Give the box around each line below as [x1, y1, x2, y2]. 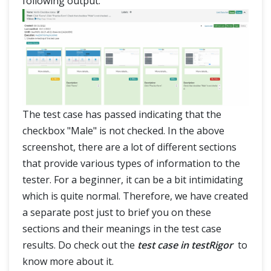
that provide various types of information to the [22, 156, 240, 170]
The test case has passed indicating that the [22, 107, 221, 121]
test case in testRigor [137, 238, 233, 252]
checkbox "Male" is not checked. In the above [22, 123, 224, 137]
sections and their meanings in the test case [22, 221, 221, 235]
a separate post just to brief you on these [22, 205, 211, 219]
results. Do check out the [22, 238, 137, 252]
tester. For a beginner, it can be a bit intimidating [22, 172, 243, 186]
